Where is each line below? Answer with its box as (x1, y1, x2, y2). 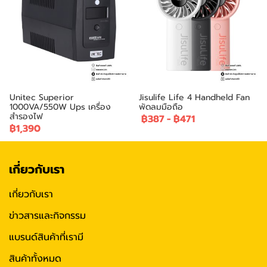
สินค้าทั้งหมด (9, 252, 61, 266)
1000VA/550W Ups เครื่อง (10, 101, 111, 113)
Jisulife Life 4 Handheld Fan (139, 91, 250, 104)
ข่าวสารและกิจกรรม (9, 209, 86, 223)
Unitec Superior (10, 91, 74, 104)
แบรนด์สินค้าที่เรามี (9, 230, 83, 244)
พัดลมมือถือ (139, 101, 183, 113)
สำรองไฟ (10, 110, 43, 123)
